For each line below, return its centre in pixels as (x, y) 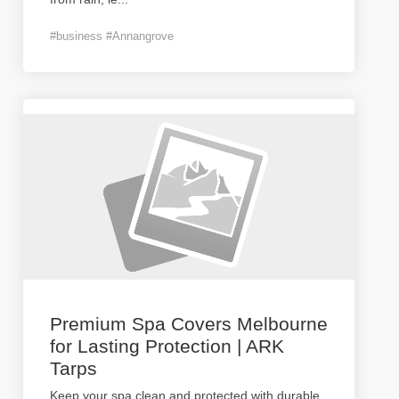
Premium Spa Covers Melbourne (189, 324)
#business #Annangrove (112, 36)
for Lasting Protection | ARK (167, 346)
